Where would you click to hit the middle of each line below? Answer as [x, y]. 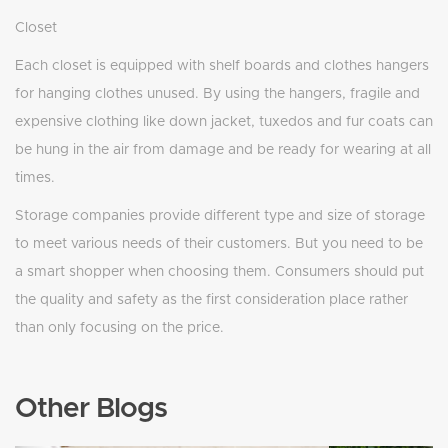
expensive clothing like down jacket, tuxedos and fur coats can [224, 122]
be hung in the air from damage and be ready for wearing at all [223, 150]
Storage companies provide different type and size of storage [220, 216]
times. [35, 178]
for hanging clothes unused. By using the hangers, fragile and [217, 94]
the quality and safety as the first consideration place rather [211, 300]
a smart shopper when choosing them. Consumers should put [219, 272]
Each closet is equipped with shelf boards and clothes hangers [222, 66]
